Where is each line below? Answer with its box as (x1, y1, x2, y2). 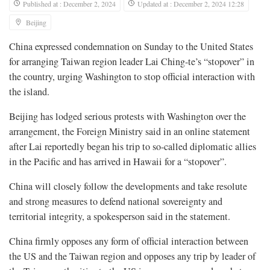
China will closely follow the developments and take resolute (9, 179, 247, 193)
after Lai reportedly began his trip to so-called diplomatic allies (9, 139, 256, 153)
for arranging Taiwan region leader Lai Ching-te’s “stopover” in (9, 54, 254, 68)
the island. (9, 84, 49, 98)
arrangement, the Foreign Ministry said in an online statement (9, 124, 250, 138)
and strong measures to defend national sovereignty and (9, 194, 222, 208)
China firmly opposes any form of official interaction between (9, 234, 248, 248)
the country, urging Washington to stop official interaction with (9, 69, 255, 83)
